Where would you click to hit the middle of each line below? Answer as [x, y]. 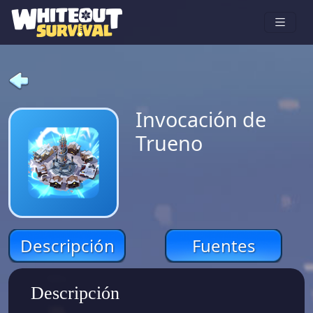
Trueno [169, 143]
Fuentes [224, 246]
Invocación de [201, 119]
